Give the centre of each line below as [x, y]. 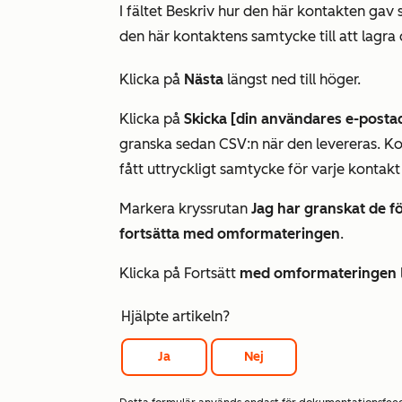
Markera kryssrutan [185, 209]
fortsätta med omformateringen [230, 234]
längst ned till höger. [292, 79]
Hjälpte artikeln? [175, 316]
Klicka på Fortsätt [179, 273]
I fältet [143, 11]
